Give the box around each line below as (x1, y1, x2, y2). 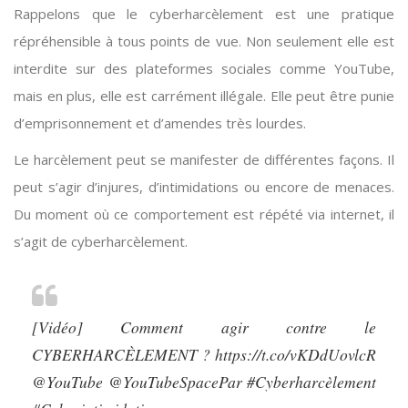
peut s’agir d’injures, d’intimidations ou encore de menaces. (14, 178, 394, 197)
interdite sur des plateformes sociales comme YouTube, (14, 59, 394, 78)
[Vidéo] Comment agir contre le (32, 316, 376, 339)
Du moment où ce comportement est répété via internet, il (14, 205, 394, 224)
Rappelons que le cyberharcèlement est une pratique (14, 5, 394, 24)
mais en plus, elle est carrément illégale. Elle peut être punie (14, 87, 394, 106)
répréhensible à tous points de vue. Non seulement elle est (14, 32, 394, 51)
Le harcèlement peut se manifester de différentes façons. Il (14, 150, 394, 169)
